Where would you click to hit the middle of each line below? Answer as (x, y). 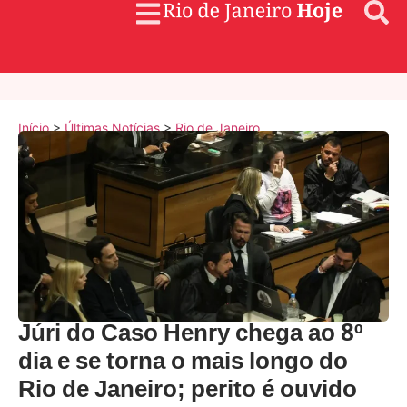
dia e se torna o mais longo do (183, 363)
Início (34, 128)
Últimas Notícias (112, 128)
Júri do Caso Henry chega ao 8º (191, 335)
